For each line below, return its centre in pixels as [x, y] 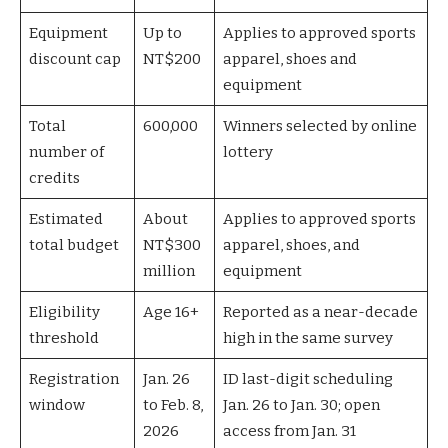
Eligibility [64, 311]
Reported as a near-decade [320, 311]
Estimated [65, 218]
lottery [247, 151]
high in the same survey [307, 337]
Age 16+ [170, 311]
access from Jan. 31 [289, 430]
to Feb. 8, [172, 404]
